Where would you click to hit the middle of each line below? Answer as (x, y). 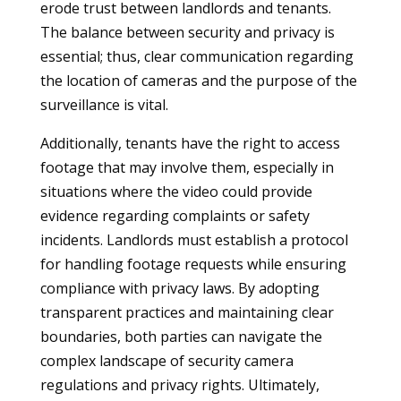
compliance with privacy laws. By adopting (179, 288)
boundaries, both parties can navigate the (181, 337)
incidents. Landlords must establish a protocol (194, 240)
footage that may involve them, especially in (187, 167)
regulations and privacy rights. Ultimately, (179, 385)
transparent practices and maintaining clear (187, 312)
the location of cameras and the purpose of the (198, 81)
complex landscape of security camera (166, 361)
